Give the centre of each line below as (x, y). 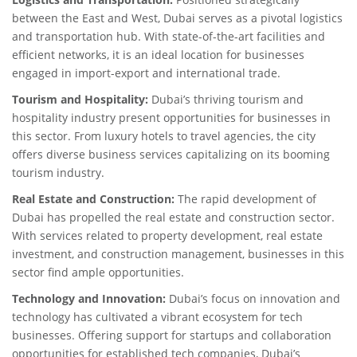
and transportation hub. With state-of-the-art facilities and (169, 36)
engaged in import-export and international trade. (146, 73)
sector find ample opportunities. (98, 272)
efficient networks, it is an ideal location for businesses (158, 55)
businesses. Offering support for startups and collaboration (172, 335)
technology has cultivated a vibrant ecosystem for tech (157, 317)
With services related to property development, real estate (167, 235)
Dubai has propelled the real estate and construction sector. (173, 217)
